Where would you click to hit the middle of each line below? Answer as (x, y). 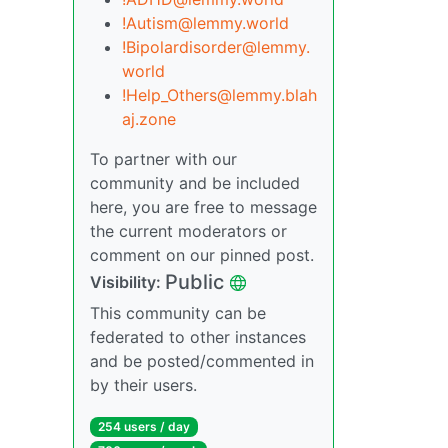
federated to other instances (198, 337)
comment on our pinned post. (202, 255)
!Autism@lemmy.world (205, 23)
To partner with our (163, 159)
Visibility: (127, 282)
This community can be (178, 313)
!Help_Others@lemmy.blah (219, 95)
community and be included (195, 183)
